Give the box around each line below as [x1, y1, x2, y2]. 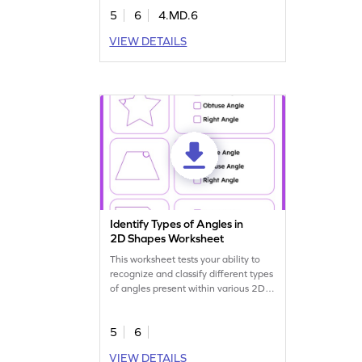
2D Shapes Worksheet [110, 231, 225, 245]
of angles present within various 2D [110, 282, 266, 294]
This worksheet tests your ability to [110, 253, 261, 265]
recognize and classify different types [110, 267, 274, 280]
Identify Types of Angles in [110, 217, 244, 230]
